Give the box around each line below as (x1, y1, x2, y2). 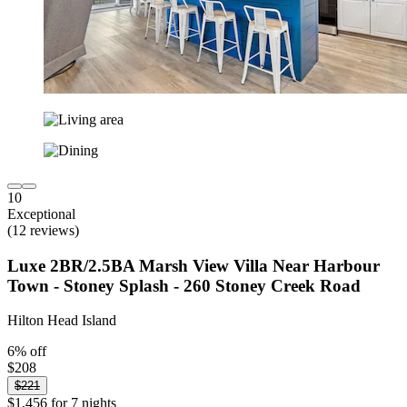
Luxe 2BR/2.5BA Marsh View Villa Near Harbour (7, 255, 380, 275)
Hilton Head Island (7, 313, 116, 329)
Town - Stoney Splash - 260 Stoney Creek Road (7, 275, 361, 295)
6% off (7, 343, 46, 360)
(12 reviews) (7, 222, 79, 238)
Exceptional (7, 205, 75, 222)
